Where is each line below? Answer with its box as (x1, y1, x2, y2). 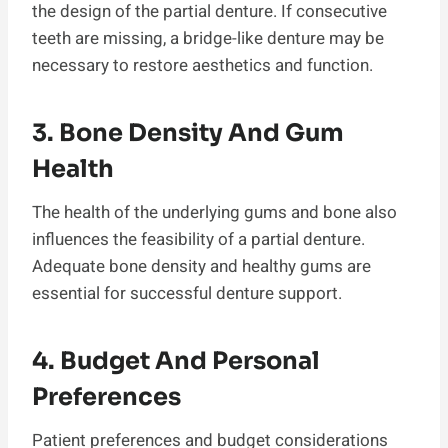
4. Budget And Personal (32, 345, 320, 376)
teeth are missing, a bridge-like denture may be (32, 25, 384, 51)
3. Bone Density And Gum (32, 117, 344, 148)
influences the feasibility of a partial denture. (32, 226, 365, 252)
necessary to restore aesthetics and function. (32, 52, 373, 78)
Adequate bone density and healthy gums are (32, 253, 371, 279)
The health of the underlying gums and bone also (32, 199, 397, 225)
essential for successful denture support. (32, 280, 342, 306)
